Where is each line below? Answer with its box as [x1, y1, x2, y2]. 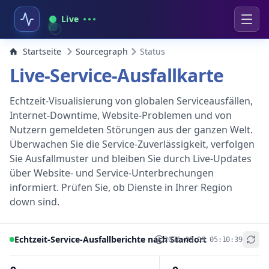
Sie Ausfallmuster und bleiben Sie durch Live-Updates [10, 152, 252, 165]
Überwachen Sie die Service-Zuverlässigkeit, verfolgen [10, 138, 255, 151]
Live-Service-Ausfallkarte [10, 63, 224, 88]
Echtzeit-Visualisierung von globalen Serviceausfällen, [10, 94, 253, 107]
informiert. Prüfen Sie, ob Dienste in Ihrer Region [10, 181, 232, 194]
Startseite [23, 46, 61, 57]
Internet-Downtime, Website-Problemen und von [10, 109, 232, 122]
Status [140, 46, 165, 57]
